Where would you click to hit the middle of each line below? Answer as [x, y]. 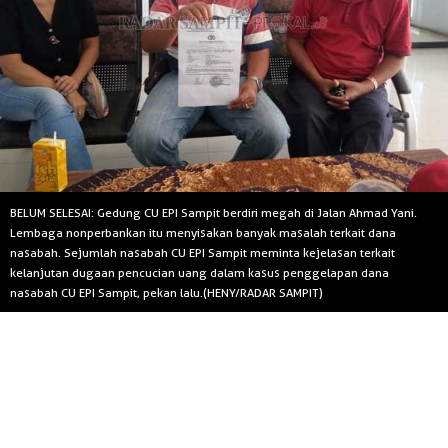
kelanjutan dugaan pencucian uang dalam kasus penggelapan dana [199, 273]
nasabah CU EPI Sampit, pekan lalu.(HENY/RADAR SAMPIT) [166, 293]
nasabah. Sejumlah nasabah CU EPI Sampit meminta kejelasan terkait [202, 253]
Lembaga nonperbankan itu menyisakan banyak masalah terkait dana [203, 233]
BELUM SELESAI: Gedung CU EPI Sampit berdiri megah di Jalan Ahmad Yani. [213, 213]
